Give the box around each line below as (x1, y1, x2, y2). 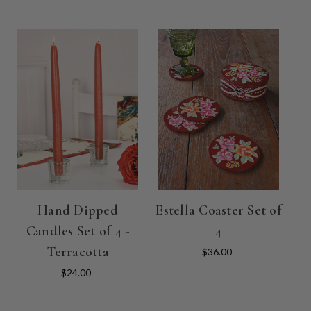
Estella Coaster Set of (155, 201, 282, 219)
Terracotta (47, 243, 109, 260)
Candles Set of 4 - (26, 222, 130, 239)
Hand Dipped (37, 201, 118, 219)
